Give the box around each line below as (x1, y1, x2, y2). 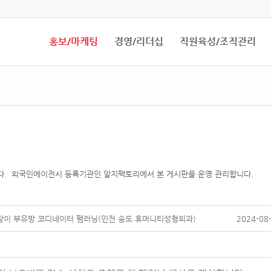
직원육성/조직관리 (180, 36, 256, 47)
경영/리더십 (114, 36, 163, 47)
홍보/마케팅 (49, 36, 98, 47)
